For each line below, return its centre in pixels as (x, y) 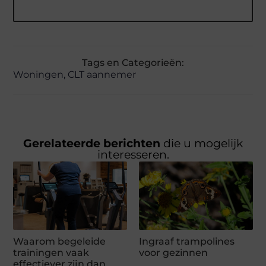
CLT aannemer (102, 75)
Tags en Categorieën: (133, 63)
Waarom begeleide (60, 241)
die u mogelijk (203, 144)
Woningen (39, 75)
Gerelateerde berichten (93, 144)
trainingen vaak (51, 253)
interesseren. (133, 155)
